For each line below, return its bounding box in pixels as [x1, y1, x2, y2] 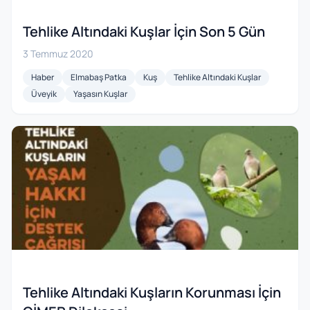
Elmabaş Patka [71, 71, 127, 84]
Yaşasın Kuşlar [73, 88, 127, 100]
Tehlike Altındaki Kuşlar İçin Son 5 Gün [23, 22, 265, 42]
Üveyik [31, 88, 57, 100]
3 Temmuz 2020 [23, 47, 93, 61]
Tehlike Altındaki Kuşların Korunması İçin [23, 283, 281, 302]
